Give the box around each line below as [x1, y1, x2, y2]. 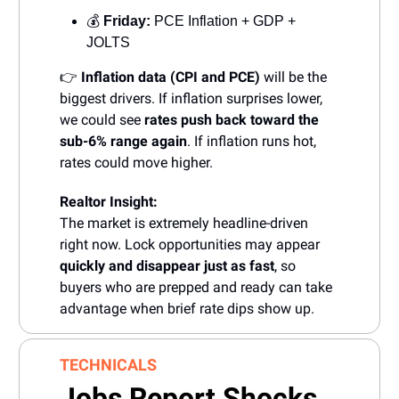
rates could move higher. [60, 154, 213, 172]
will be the [260, 69, 327, 86]
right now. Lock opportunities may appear [60, 236, 320, 254]
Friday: [103, 13, 151, 29]
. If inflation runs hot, [187, 133, 316, 151]
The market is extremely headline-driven [60, 215, 308, 232]
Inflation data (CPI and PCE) [81, 69, 260, 86]
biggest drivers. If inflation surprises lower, [60, 90, 322, 108]
